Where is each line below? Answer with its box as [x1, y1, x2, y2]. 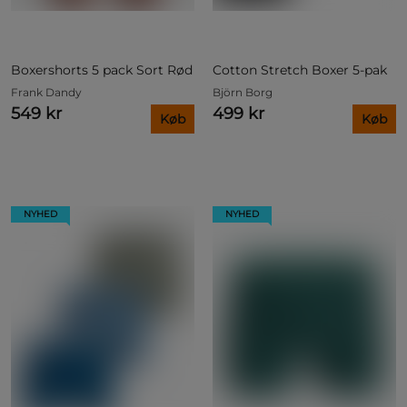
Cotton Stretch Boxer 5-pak [213, 62, 387, 79]
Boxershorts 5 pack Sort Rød [11, 62, 193, 79]
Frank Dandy [11, 85, 82, 100]
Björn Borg [213, 85, 273, 100]
